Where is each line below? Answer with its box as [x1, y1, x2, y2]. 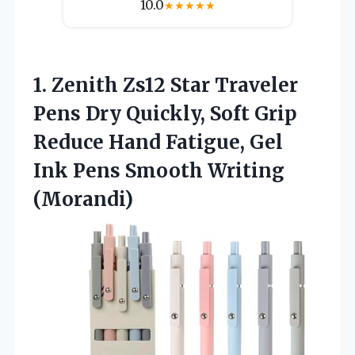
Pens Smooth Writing [73, 158, 284, 183]
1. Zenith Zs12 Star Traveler [33, 72, 298, 97]
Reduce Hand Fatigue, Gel [33, 129, 283, 155]
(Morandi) [33, 186, 133, 212]
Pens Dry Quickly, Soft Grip [33, 101, 297, 126]
